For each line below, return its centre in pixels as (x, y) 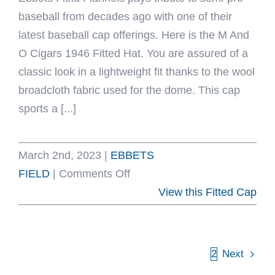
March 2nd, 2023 (60, 155)
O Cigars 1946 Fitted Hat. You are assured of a (133, 53)
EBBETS (132, 155)
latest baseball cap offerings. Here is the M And (134, 35)
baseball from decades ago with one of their (125, 17)
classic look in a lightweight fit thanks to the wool (137, 72)
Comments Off (95, 174)
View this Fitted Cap (207, 192)
